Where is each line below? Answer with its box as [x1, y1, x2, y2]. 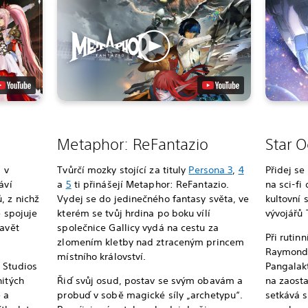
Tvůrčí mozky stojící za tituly [57, 163, 189, 176]
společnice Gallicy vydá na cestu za [57, 221, 219, 234]
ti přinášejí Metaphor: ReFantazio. [71, 177, 230, 190]
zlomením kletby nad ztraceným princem [57, 235, 245, 248]
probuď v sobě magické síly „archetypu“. [57, 288, 243, 301]
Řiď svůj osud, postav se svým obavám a [57, 274, 243, 287]
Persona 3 [188, 163, 233, 176]
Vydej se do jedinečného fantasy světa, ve [57, 192, 250, 205]
